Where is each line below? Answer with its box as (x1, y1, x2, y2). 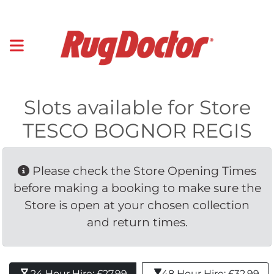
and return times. (86, 215, 188, 229)
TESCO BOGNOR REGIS (22, 118, 252, 143)
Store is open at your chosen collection (24, 198, 250, 212)
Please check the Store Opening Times (29, 163, 256, 178)
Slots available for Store (23, 95, 251, 119)
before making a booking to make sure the (13, 180, 261, 195)
